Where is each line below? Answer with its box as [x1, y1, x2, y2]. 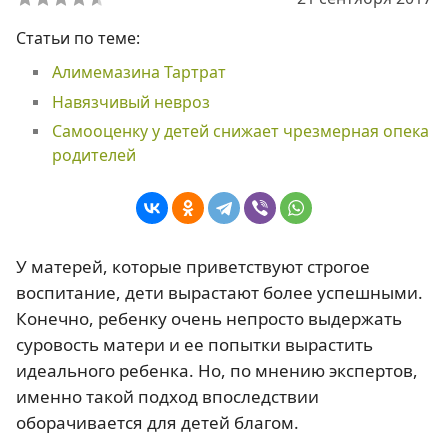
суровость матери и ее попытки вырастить [16, 333, 373, 356]
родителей [51, 144, 136, 167]
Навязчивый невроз [51, 90, 210, 113]
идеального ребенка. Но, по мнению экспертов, [16, 359, 418, 382]
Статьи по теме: [16, 27, 140, 49]
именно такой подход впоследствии [16, 385, 319, 408]
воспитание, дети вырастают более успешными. [16, 281, 423, 304]
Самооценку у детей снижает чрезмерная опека [51, 120, 429, 143]
